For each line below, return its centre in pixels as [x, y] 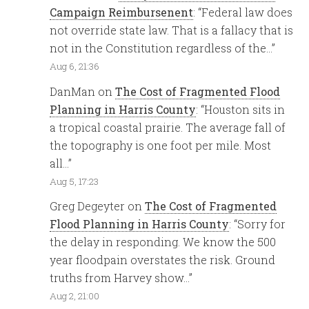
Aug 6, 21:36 [75, 67]
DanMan [73, 91]
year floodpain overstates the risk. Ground [163, 259]
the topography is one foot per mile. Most [161, 145]
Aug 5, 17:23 [74, 181]
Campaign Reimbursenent [122, 12]
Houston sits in [245, 109]
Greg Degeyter [88, 206]
